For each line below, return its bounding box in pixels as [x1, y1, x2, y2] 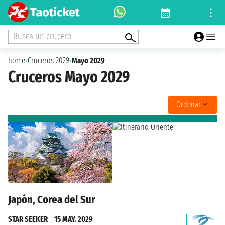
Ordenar [176, 99, 201, 109]
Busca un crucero [13, 30, 72, 42]
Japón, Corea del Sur [8, 193, 95, 207]
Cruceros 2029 [28, 56, 69, 65]
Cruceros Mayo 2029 [8, 67, 130, 87]
